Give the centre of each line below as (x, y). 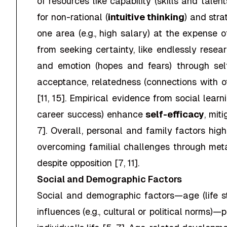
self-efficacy (175, 114)
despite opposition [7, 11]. (88, 163)
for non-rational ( (72, 17)
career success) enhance (91, 114)
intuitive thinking (146, 17)
